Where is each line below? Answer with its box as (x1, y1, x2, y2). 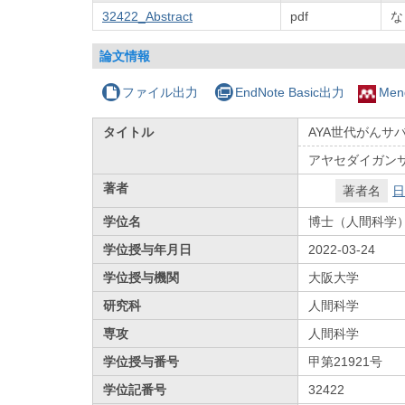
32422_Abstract (102, 8, 193, 24)
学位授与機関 (103, 269, 180, 285)
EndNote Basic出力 (234, 84, 344, 99)
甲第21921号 (308, 353, 383, 369)
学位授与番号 (103, 353, 180, 369)
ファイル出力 (122, 84, 199, 99)
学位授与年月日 (103, 241, 193, 257)
